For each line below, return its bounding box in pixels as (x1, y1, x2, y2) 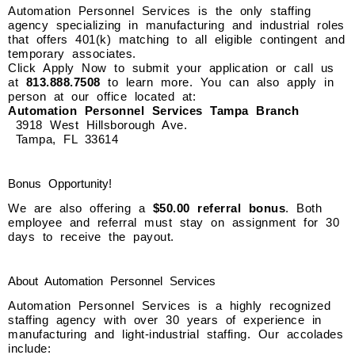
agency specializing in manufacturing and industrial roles (8, 18, 345, 32)
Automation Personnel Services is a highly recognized (8, 299, 330, 313)
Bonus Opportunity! (8, 177, 112, 191)
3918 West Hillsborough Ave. (8, 118, 187, 132)
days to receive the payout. (8, 230, 174, 244)
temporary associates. (8, 47, 136, 61)
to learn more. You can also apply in (100, 75, 334, 90)
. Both (285, 201, 322, 216)
